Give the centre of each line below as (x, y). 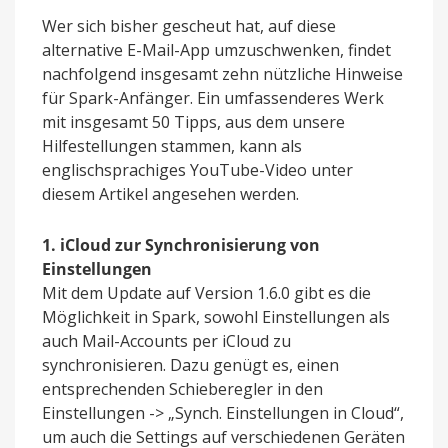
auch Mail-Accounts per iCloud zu (166, 341)
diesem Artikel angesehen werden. (170, 194)
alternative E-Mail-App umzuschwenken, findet (216, 50)
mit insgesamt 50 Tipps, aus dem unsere (193, 122)
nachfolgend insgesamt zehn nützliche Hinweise (222, 74)
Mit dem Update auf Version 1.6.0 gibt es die (206, 293)
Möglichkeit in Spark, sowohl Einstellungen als (216, 317)
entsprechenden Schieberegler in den (182, 389)
